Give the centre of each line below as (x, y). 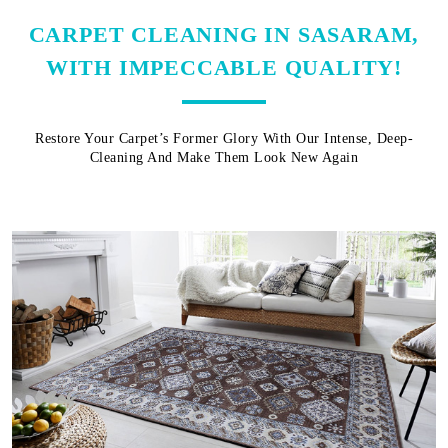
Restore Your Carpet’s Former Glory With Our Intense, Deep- (224, 138)
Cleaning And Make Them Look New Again (224, 157)
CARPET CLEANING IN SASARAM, (224, 34)
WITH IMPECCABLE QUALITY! (224, 67)
